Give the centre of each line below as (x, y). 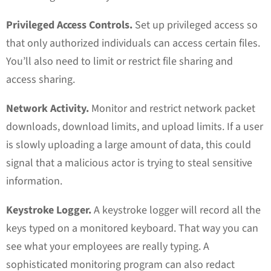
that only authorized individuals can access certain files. (133, 43)
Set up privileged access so (195, 25)
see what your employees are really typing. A (108, 246)
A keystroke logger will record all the (176, 210)
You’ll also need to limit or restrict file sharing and (119, 61)
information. (34, 181)
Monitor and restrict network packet (173, 108)
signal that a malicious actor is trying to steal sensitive (129, 163)
